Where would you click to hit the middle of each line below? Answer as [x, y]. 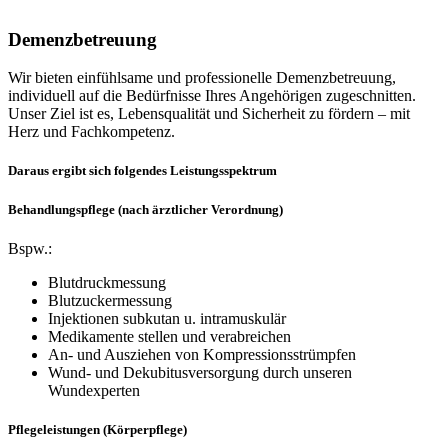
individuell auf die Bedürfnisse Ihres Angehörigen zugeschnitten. [212, 96]
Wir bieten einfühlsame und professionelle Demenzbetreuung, [202, 78]
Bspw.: [30, 248]
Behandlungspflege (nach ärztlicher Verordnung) [145, 209]
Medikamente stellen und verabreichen [169, 336]
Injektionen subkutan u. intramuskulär [167, 318]
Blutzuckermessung [110, 300]
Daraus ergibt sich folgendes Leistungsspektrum [142, 171]
